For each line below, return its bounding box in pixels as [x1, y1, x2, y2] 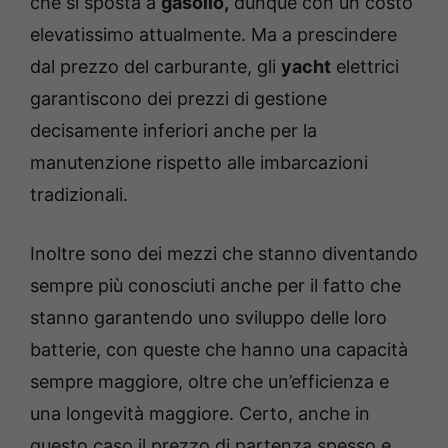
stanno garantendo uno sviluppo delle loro [30, 306, 387, 328]
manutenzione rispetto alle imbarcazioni [30, 151, 368, 173]
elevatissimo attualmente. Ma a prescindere [30, 23, 397, 45]
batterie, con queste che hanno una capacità [30, 338, 408, 360]
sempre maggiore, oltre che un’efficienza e [30, 370, 389, 392]
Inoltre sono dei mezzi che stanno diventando [30, 242, 418, 264]
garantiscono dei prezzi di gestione [30, 87, 327, 109]
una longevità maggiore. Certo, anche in [30, 402, 370, 424]
